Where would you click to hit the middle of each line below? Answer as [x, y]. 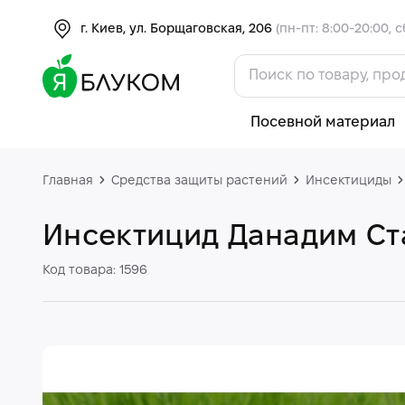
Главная [68, 181]
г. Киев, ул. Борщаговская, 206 [178, 29]
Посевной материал [322, 122]
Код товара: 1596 [95, 271]
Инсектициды [348, 181]
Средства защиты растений [199, 181]
